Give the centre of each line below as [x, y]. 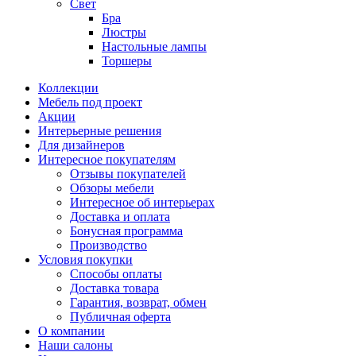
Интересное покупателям [107, 159]
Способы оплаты [116, 274]
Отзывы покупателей [128, 174]
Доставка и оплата [120, 217]
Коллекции [68, 88]
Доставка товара [114, 288]
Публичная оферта [120, 317]
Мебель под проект [90, 102]
